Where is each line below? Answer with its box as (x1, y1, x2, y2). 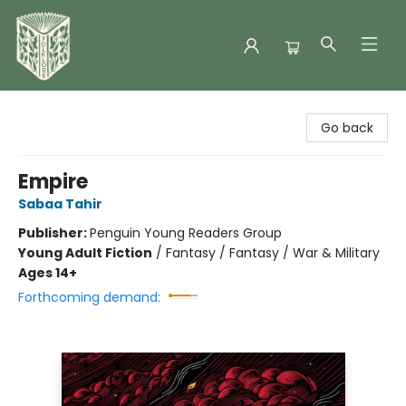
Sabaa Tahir (18, 195, 102, 213)
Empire (18, 168, 88, 196)
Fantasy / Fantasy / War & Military (166, 244, 380, 262)
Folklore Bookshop (14, 99, 125, 117)
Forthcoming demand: (18, 288, 160, 306)
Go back (321, 119, 373, 137)
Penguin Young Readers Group (90, 224, 282, 242)
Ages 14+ (18, 264, 77, 282)
